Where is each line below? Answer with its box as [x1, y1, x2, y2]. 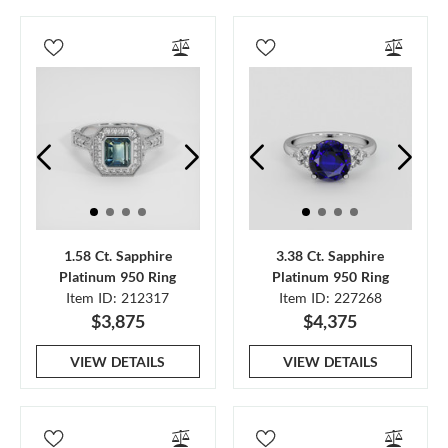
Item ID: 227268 [278, 289, 382, 306]
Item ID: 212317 [66, 289, 170, 306]
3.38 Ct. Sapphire [276, 247, 385, 264]
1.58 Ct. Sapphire [63, 247, 172, 264]
